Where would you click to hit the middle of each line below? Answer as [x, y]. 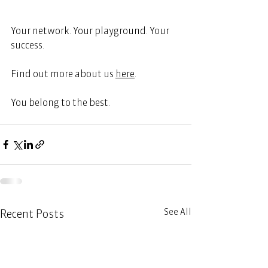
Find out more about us [62, 74]
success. [28, 45]
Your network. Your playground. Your [91, 31]
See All [178, 212]
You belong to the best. [61, 103]
